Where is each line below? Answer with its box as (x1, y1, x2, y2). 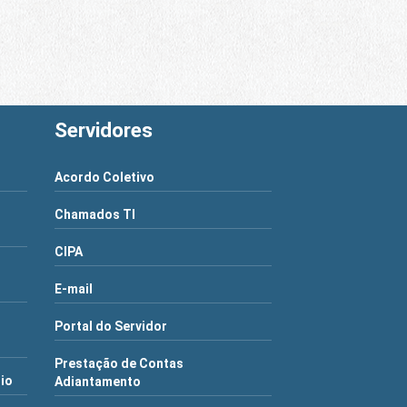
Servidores (55, 117, 154, 142)
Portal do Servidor (55, 318, 168, 333)
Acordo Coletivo (55, 169, 155, 184)
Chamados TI (55, 206, 136, 222)
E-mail (55, 281, 94, 296)
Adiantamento (55, 373, 142, 389)
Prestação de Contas (55, 355, 184, 371)
